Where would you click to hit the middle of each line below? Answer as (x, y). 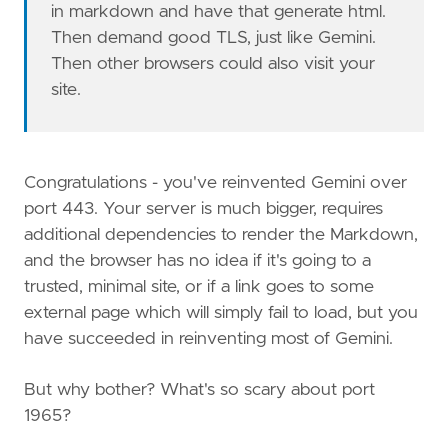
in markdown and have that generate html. (219, 12)
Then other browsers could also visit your (213, 64)
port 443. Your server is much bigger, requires (203, 208)
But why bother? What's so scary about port (199, 390)
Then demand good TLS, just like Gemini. (214, 38)
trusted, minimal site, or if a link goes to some (199, 286)
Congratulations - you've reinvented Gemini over (215, 182)
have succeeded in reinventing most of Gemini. (208, 338)
